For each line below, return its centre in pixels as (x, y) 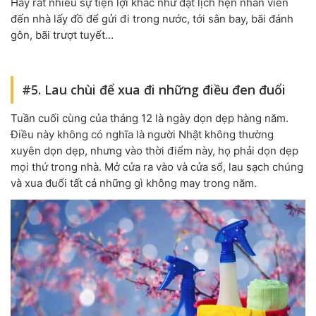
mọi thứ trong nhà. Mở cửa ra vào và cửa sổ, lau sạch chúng (157, 166)
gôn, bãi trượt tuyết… (62, 35)
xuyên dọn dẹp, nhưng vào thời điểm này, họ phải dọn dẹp (154, 150)
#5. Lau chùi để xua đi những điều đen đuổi (154, 89)
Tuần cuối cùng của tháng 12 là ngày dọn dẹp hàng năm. (150, 118)
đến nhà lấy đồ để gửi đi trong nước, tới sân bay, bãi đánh (152, 18)
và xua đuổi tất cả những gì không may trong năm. (134, 183)
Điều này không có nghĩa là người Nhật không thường (142, 134)
